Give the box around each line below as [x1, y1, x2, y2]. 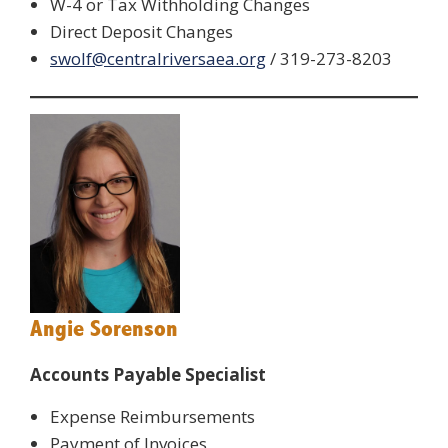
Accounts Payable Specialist [30, 363, 266, 387]
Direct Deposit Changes [50, 20, 233, 43]
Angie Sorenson [30, 315, 178, 344]
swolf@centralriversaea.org [50, 47, 266, 70]
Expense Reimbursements [50, 405, 255, 429]
